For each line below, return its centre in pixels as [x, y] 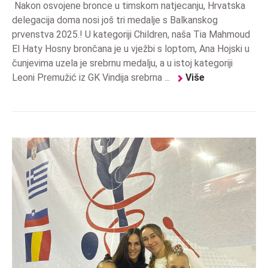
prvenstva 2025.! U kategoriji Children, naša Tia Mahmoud [131, 34]
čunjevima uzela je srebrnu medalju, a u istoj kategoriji [122, 63]
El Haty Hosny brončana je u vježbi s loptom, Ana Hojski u [131, 48]
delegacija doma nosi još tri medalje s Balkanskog [115, 20]
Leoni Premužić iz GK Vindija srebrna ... [92, 77]
